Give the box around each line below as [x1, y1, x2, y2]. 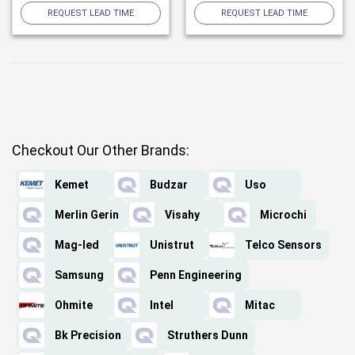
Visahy [165, 208, 200, 222]
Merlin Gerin [55, 208, 119, 222]
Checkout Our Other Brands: [12, 142, 189, 159]
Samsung [55, 269, 104, 282]
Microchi [260, 208, 307, 222]
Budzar [150, 178, 188, 192]
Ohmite [55, 299, 93, 312]
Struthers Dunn [167, 329, 248, 342]
